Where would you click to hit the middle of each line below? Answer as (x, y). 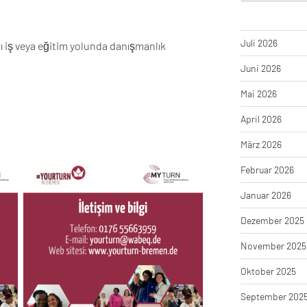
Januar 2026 (266, 195)
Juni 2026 (260, 68)
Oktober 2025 (268, 271)
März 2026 (261, 144)
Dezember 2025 (272, 220)
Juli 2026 (259, 42)
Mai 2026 (258, 93)
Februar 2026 (267, 169)
